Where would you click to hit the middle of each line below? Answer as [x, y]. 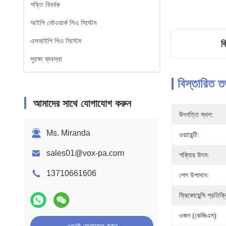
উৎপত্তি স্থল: [196, 115]
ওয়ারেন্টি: [189, 135]
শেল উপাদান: [194, 175]
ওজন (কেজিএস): [199, 215]
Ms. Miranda [68, 133]
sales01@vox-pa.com [85, 153]
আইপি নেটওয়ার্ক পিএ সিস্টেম [63, 23]
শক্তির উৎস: [194, 155]
